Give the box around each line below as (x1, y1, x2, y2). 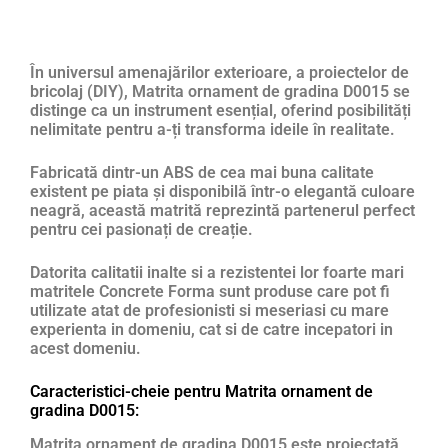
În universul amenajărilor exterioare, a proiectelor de (30, 63, 409, 83)
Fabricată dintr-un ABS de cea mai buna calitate (30, 163, 374, 183)
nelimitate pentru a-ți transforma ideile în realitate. (30, 120, 395, 140)
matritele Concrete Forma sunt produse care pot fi (30, 282, 390, 302)
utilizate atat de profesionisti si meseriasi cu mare (30, 301, 389, 321)
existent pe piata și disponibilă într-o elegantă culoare (30, 182, 415, 202)
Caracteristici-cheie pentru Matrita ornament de (30, 382, 373, 402)
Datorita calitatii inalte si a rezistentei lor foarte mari (30, 263, 404, 283)
